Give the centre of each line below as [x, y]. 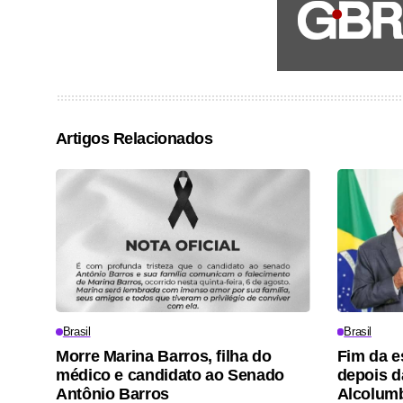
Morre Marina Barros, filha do [164, 356]
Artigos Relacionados [134, 139]
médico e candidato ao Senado [170, 375]
